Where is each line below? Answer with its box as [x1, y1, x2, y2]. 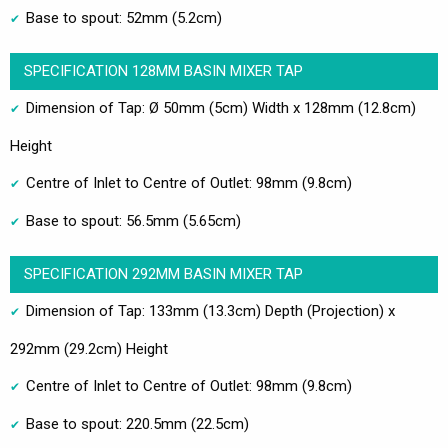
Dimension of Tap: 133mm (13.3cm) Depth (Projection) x [26, 301, 395, 320]
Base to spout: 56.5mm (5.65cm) [26, 211, 241, 230]
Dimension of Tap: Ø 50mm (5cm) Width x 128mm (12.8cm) [26, 98, 416, 117]
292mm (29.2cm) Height [10, 339, 168, 358]
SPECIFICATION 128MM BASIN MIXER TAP [23, 61, 303, 80]
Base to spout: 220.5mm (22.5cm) [26, 414, 249, 433]
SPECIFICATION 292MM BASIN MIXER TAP [23, 264, 303, 283]
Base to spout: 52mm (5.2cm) [26, 8, 222, 27]
